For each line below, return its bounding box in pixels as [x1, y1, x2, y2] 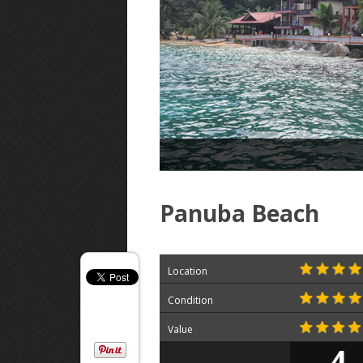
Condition [168, 293, 213, 307]
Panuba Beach [160, 198, 319, 228]
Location [168, 264, 207, 278]
